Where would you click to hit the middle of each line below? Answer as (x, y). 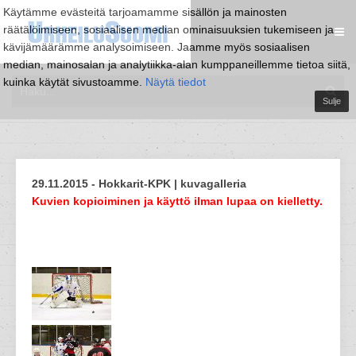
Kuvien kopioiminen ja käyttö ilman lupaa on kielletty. (177, 201)
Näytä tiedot (176, 82)
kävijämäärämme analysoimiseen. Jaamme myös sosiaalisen (157, 47)
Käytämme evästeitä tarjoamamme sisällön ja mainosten (145, 12)
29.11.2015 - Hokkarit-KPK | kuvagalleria (139, 184)
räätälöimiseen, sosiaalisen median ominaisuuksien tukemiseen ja (168, 29)
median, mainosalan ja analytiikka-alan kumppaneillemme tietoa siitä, (177, 64)
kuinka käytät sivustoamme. (74, 82)
